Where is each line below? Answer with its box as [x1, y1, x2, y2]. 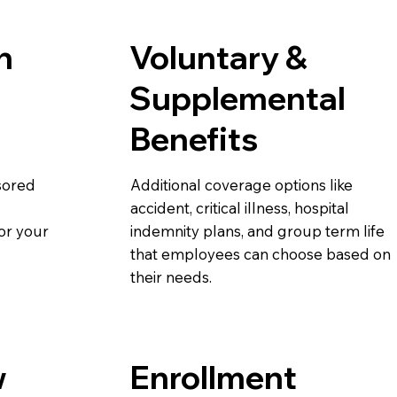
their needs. [130, 267, 213, 286]
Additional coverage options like [130, 175, 354, 194]
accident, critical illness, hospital [130, 198, 350, 217]
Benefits [129, 118, 259, 159]
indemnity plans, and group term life [130, 221, 385, 240]
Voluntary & [129, 36, 308, 77]
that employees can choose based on [130, 244, 392, 263]
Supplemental [129, 77, 346, 118]
